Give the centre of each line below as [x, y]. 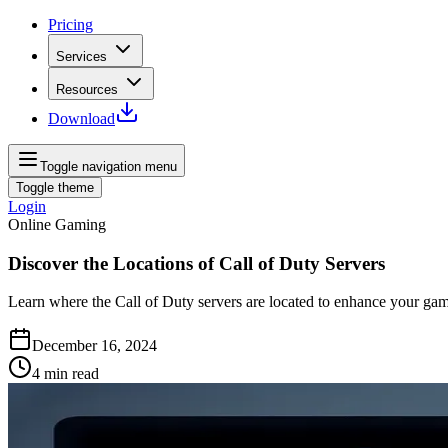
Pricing [70, 24]
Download [81, 118]
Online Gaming [57, 224]
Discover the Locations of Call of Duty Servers [196, 263]
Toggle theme [55, 187]
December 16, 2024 [94, 346]
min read [71, 374]
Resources [87, 89]
